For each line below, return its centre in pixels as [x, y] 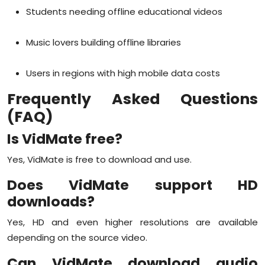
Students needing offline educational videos [124, 11]
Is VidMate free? [65, 138]
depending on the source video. [77, 237]
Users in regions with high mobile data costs [123, 73]
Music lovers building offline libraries [104, 42]
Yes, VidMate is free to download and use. [99, 159]
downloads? [51, 201]
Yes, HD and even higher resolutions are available [132, 222]
